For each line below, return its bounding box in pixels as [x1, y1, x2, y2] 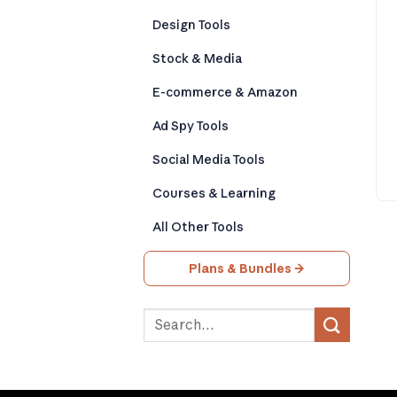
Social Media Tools [152, 152, 265, 168]
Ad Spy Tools [152, 118, 229, 135]
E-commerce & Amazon [152, 84, 298, 101]
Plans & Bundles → [189, 261, 305, 277]
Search [143, 308, 190, 325]
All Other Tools [152, 219, 244, 236]
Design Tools [152, 17, 230, 34]
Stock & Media [152, 51, 242, 67]
